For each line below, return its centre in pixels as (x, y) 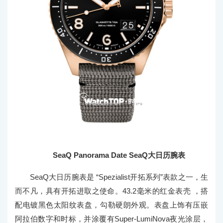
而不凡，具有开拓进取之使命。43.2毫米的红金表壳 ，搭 (111, 191)
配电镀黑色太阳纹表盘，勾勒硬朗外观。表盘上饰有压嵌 (111, 205)
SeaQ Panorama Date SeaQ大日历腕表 (119, 155)
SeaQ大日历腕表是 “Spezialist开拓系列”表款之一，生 (119, 177)
